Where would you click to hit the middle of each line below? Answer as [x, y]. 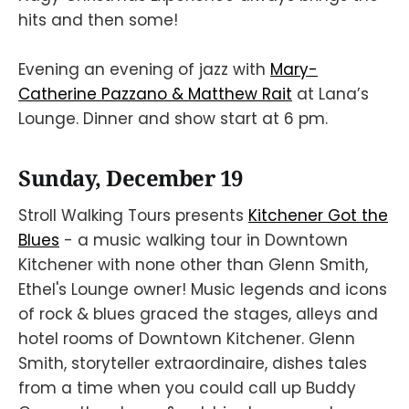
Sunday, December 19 [131, 178]
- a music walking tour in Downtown [204, 240]
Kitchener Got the [318, 215]
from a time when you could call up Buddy [187, 388]
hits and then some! [98, 21]
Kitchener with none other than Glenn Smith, [193, 264]
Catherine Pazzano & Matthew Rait [155, 94]
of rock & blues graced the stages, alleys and [198, 314]
